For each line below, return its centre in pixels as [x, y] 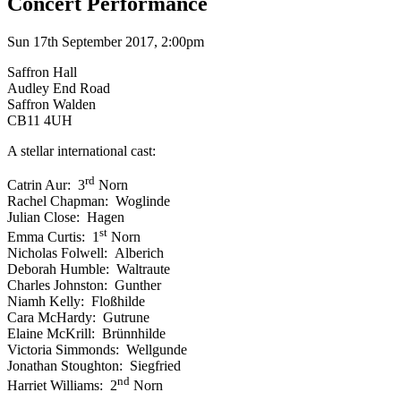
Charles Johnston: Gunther [84, 286]
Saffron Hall [42, 72]
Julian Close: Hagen [66, 218]
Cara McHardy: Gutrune [78, 318]
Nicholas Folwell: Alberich [85, 253]
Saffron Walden [51, 104]
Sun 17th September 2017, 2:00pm [106, 41]
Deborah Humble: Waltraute [89, 269]
